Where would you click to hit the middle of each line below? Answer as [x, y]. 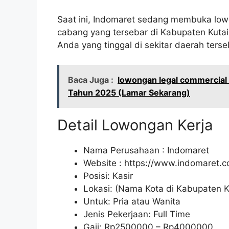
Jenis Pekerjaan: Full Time [137, 214]
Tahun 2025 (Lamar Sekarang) [129, 92]
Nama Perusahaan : [125, 150]
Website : [104, 163]
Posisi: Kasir [108, 176]
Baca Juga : [91, 79]
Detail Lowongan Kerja [135, 125]
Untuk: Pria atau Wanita [132, 201]
